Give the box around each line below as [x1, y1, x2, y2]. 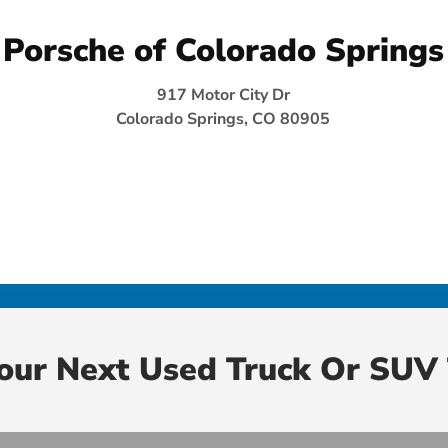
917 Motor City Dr [156, 83, 290, 106]
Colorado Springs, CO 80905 [116, 107, 331, 130]
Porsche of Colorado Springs [3, 28, 445, 72]
